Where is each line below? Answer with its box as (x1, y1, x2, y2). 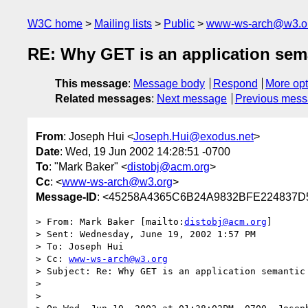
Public (164, 18, 195, 30)
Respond (212, 78, 258, 90)
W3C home (27, 18, 82, 30)
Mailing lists (94, 18, 152, 30)
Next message (157, 93, 227, 105)
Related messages (55, 93, 151, 105)
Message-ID (36, 190, 97, 203)
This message (55, 78, 128, 90)
